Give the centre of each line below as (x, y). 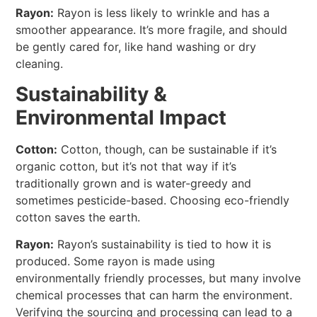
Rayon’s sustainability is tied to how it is (163, 244)
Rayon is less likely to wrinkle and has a (162, 13)
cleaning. (40, 64)
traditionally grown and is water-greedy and (134, 183)
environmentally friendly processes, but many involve (158, 278)
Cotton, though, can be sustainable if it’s (167, 149)
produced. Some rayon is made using (116, 261)
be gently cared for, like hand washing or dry (136, 47)
